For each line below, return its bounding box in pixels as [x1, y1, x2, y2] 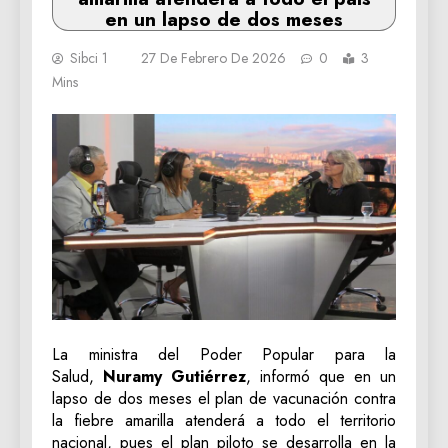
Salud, [52, 365, 103, 389]
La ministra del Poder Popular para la [52, 343, 396, 367]
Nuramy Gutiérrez [103, 365, 246, 389]
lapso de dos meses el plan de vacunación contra [52, 387, 396, 411]
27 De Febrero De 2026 [141, 48, 286, 68]
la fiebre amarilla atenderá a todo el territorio [52, 409, 396, 433]
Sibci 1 [70, 48, 108, 68]
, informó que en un [246, 365, 396, 389]
